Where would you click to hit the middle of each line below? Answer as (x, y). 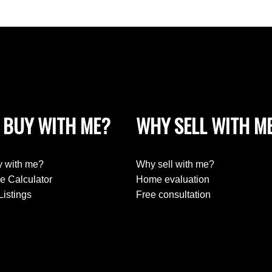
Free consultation (173, 195)
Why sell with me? (175, 165)
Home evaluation (172, 180)
